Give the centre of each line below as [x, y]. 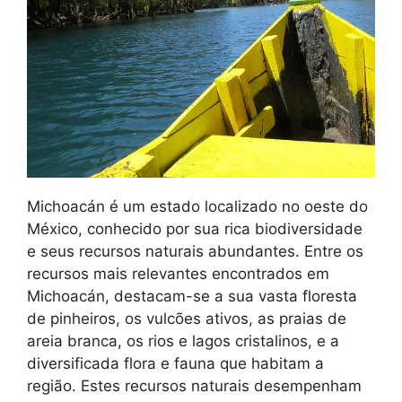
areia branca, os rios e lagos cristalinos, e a [183, 341]
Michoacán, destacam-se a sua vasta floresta [192, 296]
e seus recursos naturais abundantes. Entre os [195, 251]
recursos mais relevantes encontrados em [178, 273]
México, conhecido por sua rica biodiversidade [195, 228]
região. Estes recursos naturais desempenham [194, 385]
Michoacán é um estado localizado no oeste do [197, 206]
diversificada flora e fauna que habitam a [175, 363]
